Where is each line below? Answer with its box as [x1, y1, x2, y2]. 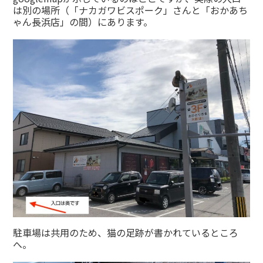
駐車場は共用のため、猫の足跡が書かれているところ [13, 225, 239, 240]
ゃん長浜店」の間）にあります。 [13, 15, 153, 29]
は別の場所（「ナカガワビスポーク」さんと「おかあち [13, 3, 248, 18]
